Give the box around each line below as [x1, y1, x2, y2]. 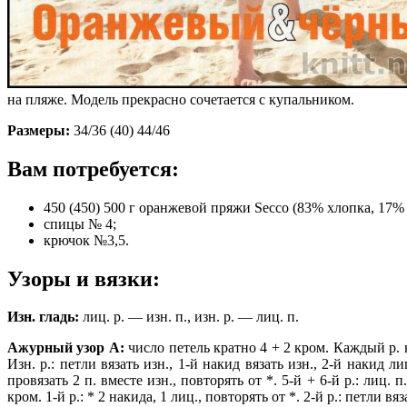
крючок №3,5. [44, 232, 129, 248]
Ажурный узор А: [7, 340, 124, 356]
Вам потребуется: [7, 156, 179, 181]
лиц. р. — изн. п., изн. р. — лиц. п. [79, 309, 299, 325]
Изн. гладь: [7, 309, 79, 325]
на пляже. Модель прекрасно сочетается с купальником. [7, 91, 354, 107]
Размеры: [7, 122, 70, 138]
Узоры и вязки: [7, 266, 160, 291]
